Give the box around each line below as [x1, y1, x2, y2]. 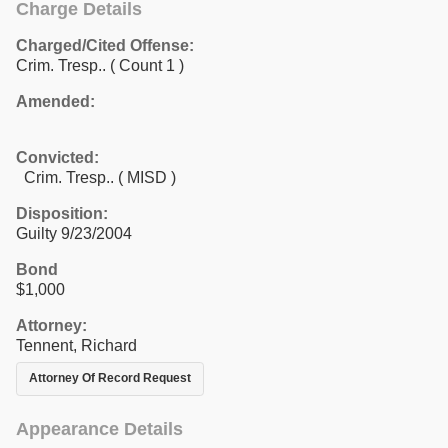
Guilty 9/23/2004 [16, 224, 132, 242]
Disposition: [16, 204, 108, 222]
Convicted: [16, 148, 99, 166]
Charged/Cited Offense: [16, 36, 194, 54]
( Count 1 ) [110, 56, 184, 74]
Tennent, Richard [16, 336, 137, 354]
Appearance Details [16, 418, 183, 439]
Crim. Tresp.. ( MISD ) [16, 168, 176, 186]
